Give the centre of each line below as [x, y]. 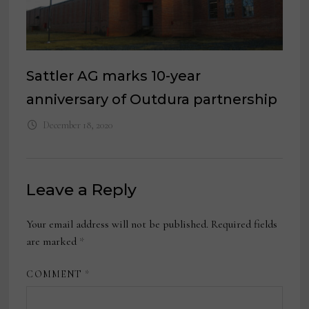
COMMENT [56, 275]
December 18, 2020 [77, 126]
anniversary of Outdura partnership [152, 100]
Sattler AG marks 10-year [114, 76]
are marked [53, 242]
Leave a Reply [82, 190]
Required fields [245, 225]
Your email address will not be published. [118, 225]
